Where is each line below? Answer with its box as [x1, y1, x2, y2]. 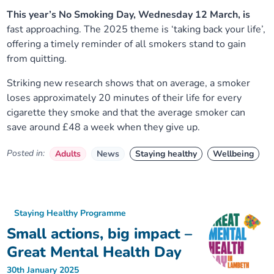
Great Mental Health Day [7, 242, 182, 262]
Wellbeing [213, 148, 254, 160]
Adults [55, 148, 81, 160]
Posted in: [7, 147, 45, 159]
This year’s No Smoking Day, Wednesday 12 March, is [7, 8, 251, 21]
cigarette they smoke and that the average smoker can [7, 106, 246, 119]
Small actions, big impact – [7, 224, 193, 243]
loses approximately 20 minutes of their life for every [7, 91, 242, 105]
